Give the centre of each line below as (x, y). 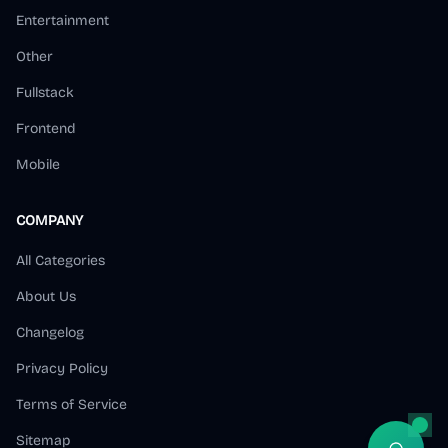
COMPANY (49, 221)
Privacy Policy (62, 369)
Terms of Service (71, 405)
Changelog (50, 333)
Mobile (38, 165)
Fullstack (45, 93)
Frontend (46, 129)
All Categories (60, 261)
